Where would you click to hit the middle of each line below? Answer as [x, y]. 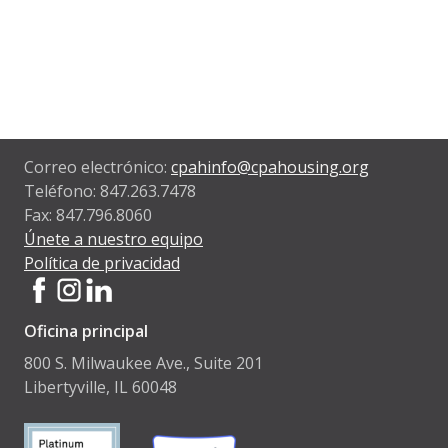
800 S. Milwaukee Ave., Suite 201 [143, 363]
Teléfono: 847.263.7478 [110, 191]
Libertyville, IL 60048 [100, 387]
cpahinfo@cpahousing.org [270, 167]
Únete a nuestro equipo [113, 239]
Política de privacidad [102, 263]
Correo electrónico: [97, 167]
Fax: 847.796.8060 [88, 215]
